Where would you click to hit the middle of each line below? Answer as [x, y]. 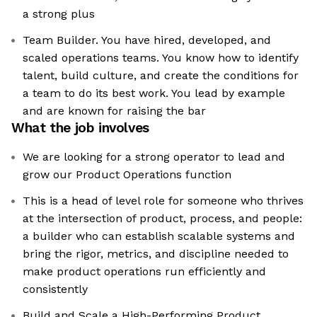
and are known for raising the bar [114, 111]
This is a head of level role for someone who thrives [163, 201]
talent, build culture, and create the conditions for [161, 76]
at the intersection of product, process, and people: [162, 219]
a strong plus [59, 14]
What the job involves [80, 128]
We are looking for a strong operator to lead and [154, 157]
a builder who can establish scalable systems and [159, 236]
